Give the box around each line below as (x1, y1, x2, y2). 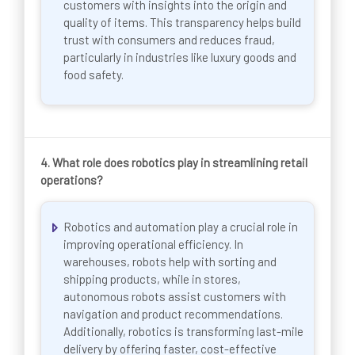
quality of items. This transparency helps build (63, 14, 301, 29)
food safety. (63, 67, 124, 82)
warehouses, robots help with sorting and (63, 254, 277, 269)
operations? (40, 173, 103, 188)
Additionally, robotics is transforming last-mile (63, 323, 303, 338)
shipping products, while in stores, (63, 271, 241, 286)
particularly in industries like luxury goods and (63, 49, 296, 64)
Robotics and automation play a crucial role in (63, 219, 298, 234)
